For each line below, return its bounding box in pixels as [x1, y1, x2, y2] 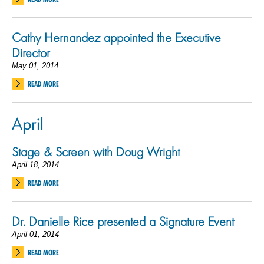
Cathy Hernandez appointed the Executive [12, 29, 221, 45]
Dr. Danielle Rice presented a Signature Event [12, 213, 234, 229]
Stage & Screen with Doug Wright [12, 143, 180, 160]
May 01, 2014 [12, 61, 58, 70]
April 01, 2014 [12, 230, 59, 239]
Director [12, 44, 50, 61]
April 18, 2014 [12, 160, 59, 169]
